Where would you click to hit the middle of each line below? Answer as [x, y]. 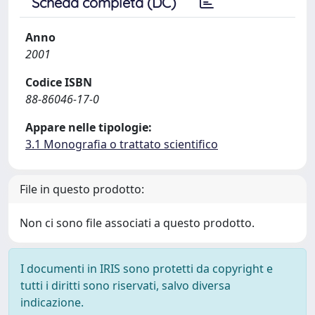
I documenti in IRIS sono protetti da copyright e [147, 269]
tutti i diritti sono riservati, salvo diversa [126, 285]
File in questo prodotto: [82, 189]
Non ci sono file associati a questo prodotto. [137, 223]
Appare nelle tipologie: [89, 127]
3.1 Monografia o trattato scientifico [122, 144]
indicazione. [52, 302]
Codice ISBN [59, 82]
